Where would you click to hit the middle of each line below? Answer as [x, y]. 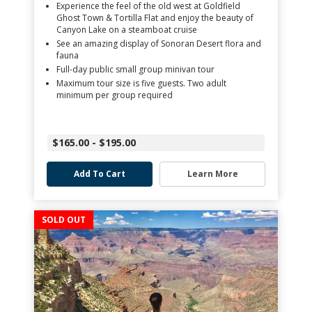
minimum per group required [115, 95]
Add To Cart [100, 174]
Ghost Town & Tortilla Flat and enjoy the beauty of [155, 18]
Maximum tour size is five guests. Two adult [141, 83]
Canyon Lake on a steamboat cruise [127, 30]
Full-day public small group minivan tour [135, 69]
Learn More [212, 174]
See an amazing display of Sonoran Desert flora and [159, 44]
